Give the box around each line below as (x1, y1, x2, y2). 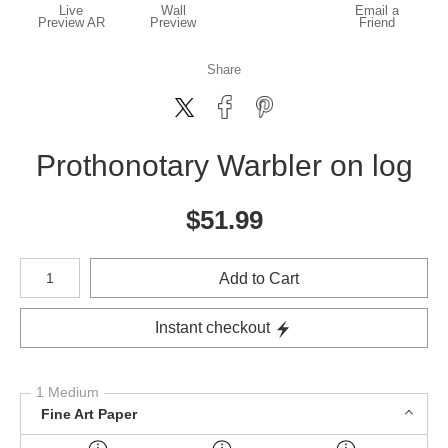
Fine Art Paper (41, 405, 137, 422)
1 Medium (36, 384, 99, 400)
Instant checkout (155, 319, 270, 336)
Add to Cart (219, 269, 299, 287)
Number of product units (19, 256, 149, 270)
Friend (359, 15, 395, 30)
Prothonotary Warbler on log (35, 149, 413, 182)
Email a (355, 3, 399, 18)
